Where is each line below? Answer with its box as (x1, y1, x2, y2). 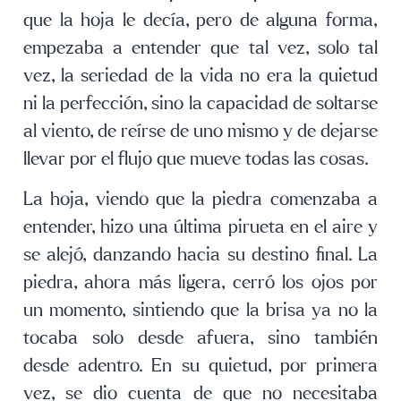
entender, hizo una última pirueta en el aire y (23, 217, 378, 236)
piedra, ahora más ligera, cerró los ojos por (23, 272, 378, 292)
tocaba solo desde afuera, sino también (23, 328, 378, 347)
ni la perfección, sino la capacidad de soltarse (23, 93, 378, 113)
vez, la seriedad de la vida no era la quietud (23, 65, 378, 85)
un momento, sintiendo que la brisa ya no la (23, 300, 378, 320)
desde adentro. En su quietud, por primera (23, 355, 378, 375)
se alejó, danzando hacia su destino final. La (23, 244, 378, 264)
